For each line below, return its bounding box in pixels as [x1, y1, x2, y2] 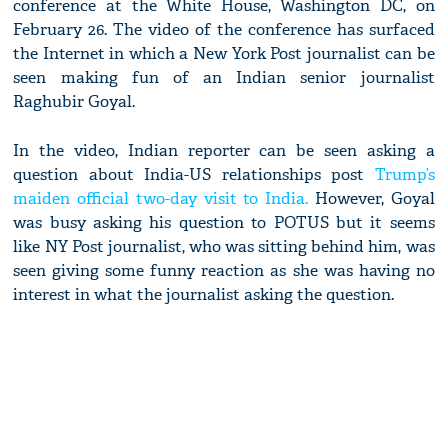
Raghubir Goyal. [13, 91, 136, 113]
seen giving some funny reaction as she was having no [13, 260, 435, 282]
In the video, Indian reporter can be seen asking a [13, 140, 435, 162]
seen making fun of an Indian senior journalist [13, 67, 435, 89]
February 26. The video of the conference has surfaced [13, 19, 435, 41]
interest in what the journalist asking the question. [13, 284, 395, 306]
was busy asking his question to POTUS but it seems [13, 212, 435, 234]
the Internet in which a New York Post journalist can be [13, 43, 435, 65]
